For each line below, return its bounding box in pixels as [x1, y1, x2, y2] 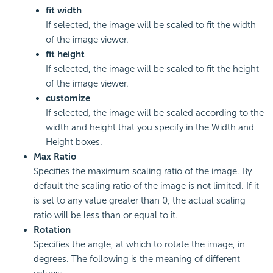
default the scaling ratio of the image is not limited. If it [34, 180, 259, 191]
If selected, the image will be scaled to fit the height [46, 63, 259, 74]
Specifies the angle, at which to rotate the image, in [34, 238, 245, 250]
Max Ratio [34, 151, 76, 162]
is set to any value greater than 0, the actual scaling [34, 194, 246, 206]
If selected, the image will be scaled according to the [46, 107, 264, 118]
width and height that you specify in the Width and [46, 121, 254, 133]
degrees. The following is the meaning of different [34, 253, 240, 264]
